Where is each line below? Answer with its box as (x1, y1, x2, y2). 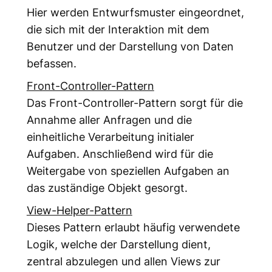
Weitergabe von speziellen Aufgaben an (26, 164, 229, 178)
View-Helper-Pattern (26, 203, 132, 217)
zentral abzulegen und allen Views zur (26, 254, 220, 268)
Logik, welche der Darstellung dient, (26, 237, 211, 251)
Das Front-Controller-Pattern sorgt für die (26, 96, 243, 110)
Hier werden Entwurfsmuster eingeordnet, (26, 5, 244, 19)
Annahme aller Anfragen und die (26, 113, 192, 127)
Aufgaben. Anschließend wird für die (26, 147, 213, 161)
